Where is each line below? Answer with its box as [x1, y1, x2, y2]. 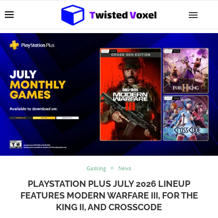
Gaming [87, 164, 106, 172]
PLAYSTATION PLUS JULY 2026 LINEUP [28, 178, 190, 189]
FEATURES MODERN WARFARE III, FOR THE [20, 190, 198, 200]
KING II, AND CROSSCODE [56, 201, 162, 212]
